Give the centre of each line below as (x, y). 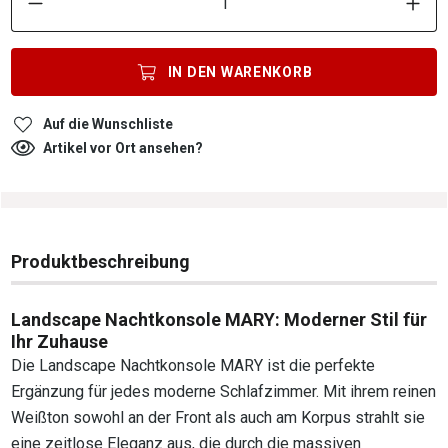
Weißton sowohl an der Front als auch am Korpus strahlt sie (218, 417)
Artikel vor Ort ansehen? (123, 147)
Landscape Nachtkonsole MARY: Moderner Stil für (219, 319)
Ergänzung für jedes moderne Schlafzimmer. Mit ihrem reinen (223, 391)
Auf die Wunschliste (108, 123)
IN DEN (192, 71)
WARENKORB (266, 71)
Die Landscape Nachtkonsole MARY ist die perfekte (193, 365)
